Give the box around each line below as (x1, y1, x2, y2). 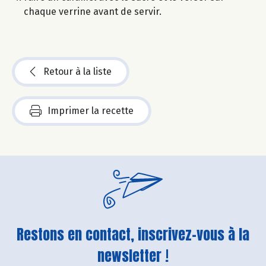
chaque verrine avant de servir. (24, 5, 161, 17)
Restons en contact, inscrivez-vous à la (17, 223, 249, 245)
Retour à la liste (43, 65, 112, 77)
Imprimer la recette (47, 104, 134, 116)
